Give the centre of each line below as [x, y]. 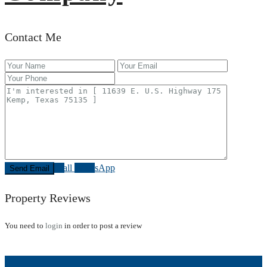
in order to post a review [102, 225]
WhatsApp [95, 168]
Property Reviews [48, 198]
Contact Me [33, 37]
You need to [25, 225]
